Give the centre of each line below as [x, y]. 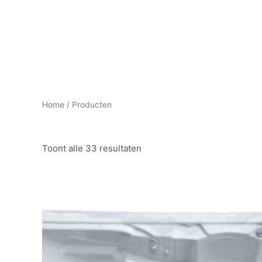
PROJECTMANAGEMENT [144, 37]
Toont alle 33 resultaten [92, 148]
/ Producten [88, 105]
